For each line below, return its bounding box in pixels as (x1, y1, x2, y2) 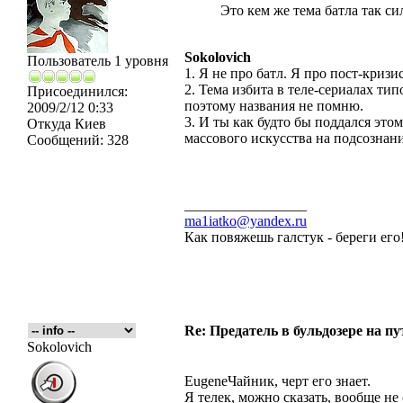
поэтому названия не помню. (184, 98, 363, 113)
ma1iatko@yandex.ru (184, 213, 307, 228)
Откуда (27, 116, 71, 131)
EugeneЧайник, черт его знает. (184, 373, 371, 389)
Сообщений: (27, 132, 103, 148)
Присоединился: (27, 84, 128, 99)
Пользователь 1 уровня (27, 53, 168, 68)
